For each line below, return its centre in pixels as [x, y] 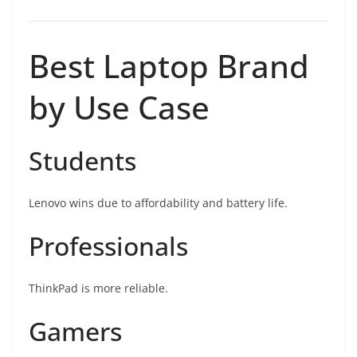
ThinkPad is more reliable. [98, 288]
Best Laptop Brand [169, 66]
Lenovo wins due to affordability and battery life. [158, 203]
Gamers [75, 331]
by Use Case [119, 108]
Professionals [108, 246]
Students [82, 161]
